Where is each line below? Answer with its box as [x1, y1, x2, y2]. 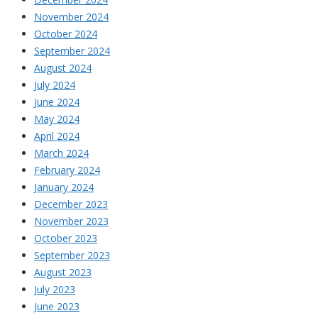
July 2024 [34, 77, 75, 92]
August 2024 [34, 60, 92, 75]
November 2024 [34, 9, 109, 23]
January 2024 [34, 180, 94, 194]
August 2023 [34, 265, 92, 279]
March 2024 [34, 146, 89, 160]
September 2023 [34, 248, 110, 262]
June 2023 [34, 299, 79, 313]
